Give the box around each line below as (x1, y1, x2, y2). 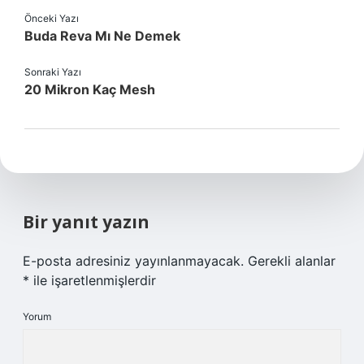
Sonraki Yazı (24, 66, 81, 78)
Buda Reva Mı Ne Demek (24, 28, 180, 44)
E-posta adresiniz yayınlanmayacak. (23, 253, 244, 269)
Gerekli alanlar (248, 253, 336, 269)
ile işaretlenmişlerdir (29, 272, 156, 288)
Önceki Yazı (24, 12, 79, 24)
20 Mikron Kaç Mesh (24, 81, 155, 97)
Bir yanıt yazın (23, 210, 149, 233)
